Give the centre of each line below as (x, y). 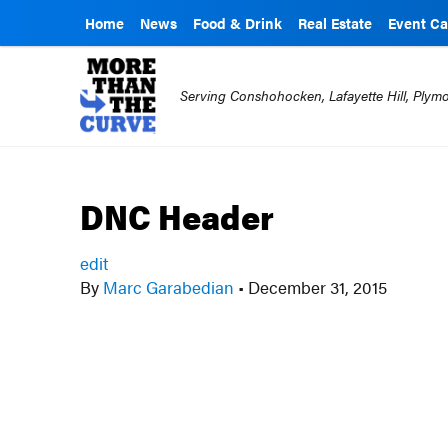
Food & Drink (237, 23)
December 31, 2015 (316, 287)
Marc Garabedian (169, 287)
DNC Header (177, 216)
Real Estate (335, 23)
